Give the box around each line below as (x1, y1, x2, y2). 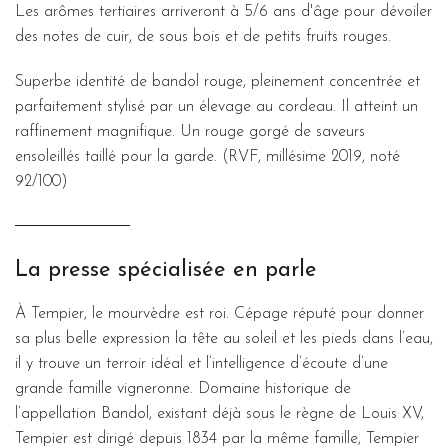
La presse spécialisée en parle (15, 258, 317, 282)
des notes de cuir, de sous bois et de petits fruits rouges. (15, 28, 391, 45)
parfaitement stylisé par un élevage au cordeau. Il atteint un (15, 98, 418, 115)
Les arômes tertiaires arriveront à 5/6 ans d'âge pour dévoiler (15, 3, 432, 20)
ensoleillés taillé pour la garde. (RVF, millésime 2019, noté (15, 148, 400, 165)
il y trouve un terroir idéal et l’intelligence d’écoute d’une (15, 355, 388, 372)
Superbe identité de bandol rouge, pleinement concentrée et (15, 73, 420, 90)
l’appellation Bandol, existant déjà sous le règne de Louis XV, (15, 405, 424, 422)
